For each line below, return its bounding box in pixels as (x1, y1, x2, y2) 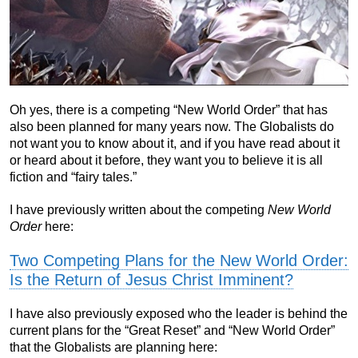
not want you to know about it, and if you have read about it (10, 136, 340, 150)
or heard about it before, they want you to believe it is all (10, 153, 323, 167)
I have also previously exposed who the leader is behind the (10, 306, 348, 320)
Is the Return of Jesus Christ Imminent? (10, 270, 293, 288)
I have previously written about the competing (10, 202, 268, 217)
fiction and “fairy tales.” (10, 169, 137, 184)
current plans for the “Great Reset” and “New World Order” (10, 323, 335, 337)
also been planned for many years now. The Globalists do (10, 119, 334, 133)
